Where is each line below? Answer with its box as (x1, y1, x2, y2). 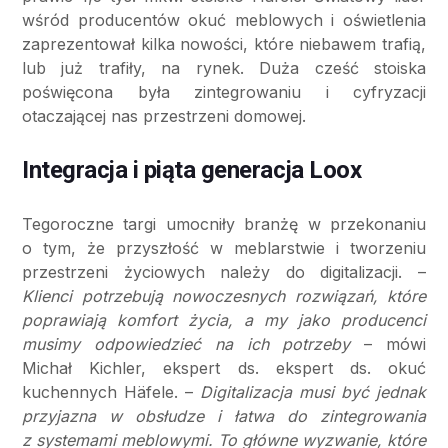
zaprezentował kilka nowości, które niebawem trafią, (22, 34, 426, 55)
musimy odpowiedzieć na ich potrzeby (22, 334, 351, 355)
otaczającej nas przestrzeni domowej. (22, 106, 306, 127)
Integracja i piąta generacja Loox (22, 156, 362, 185)
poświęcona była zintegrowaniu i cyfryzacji (22, 82, 426, 103)
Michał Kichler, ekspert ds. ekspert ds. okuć (22, 358, 426, 379)
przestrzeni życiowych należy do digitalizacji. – (22, 262, 426, 283)
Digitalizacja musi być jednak (200, 382, 426, 403)
